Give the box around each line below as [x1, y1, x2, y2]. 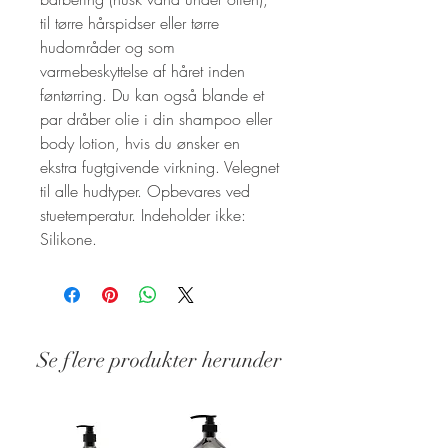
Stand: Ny [20, 423, 96, 445]
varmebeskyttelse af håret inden [40, 60, 245, 82]
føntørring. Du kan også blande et [40, 84, 264, 106]
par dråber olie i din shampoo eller [40, 108, 272, 130]
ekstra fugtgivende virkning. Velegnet [40, 156, 279, 178]
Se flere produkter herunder [37, 347, 282, 373]
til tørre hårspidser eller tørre [40, 12, 219, 34]
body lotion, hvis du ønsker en [40, 132, 240, 154]
